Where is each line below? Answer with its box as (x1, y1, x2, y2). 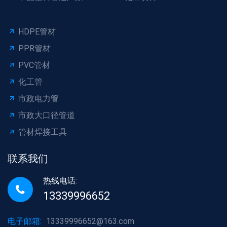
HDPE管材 (18, 27, 56, 37)
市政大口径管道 (18, 110, 75, 121)
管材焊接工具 (18, 127, 67, 137)
